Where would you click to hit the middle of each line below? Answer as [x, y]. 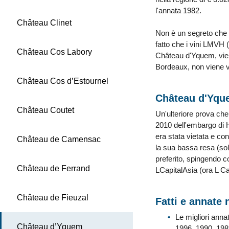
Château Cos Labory [54, 52]
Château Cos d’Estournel [63, 81]
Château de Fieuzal [53, 198]
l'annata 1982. [178, 10]
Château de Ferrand [53, 168]
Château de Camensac [59, 139]
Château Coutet [45, 110]
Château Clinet [44, 23]
